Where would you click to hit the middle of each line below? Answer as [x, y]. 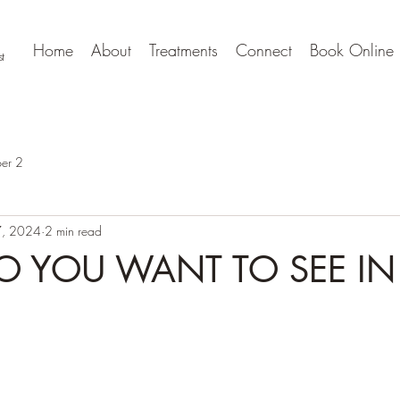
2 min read [73, 230]
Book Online [352, 50]
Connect [264, 50]
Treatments [183, 50]
